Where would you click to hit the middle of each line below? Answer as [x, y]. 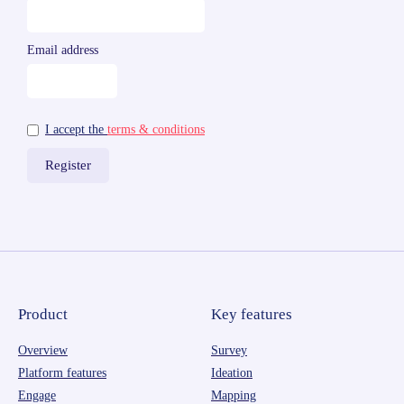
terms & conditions [156, 129]
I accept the [76, 129]
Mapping [234, 395]
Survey [229, 350]
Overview [43, 350]
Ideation [232, 372]
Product [43, 314]
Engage [37, 395]
